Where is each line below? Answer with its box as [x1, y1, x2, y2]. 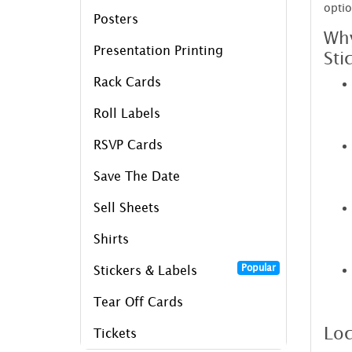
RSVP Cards [93, 137, 163, 152]
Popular [240, 261, 276, 273]
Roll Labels [93, 105, 160, 120]
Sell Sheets [93, 200, 159, 214]
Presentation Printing [93, 42, 223, 57]
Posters [93, 11, 138, 26]
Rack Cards [93, 74, 161, 89]
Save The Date [93, 168, 180, 183]
